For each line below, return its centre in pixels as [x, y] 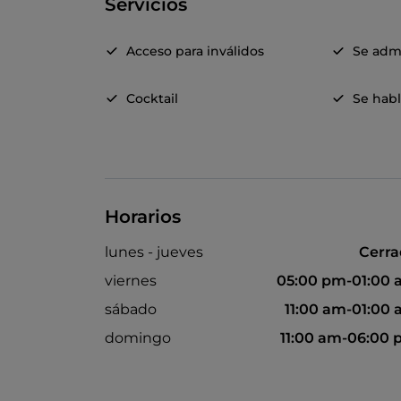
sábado [131, 310]
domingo [138, 338]
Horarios [143, 217]
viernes [131, 281]
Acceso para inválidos [195, 51]
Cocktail [152, 99]
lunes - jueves [154, 252]
